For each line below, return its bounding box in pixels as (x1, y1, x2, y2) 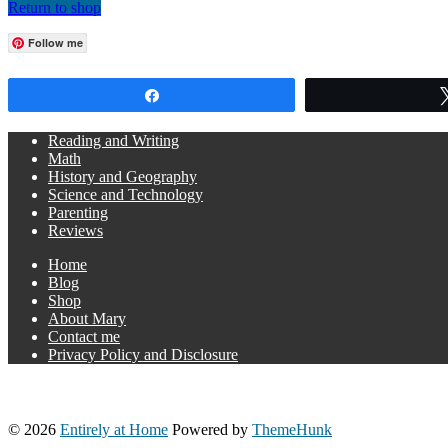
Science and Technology (48, 185, 203, 203)
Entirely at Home (60, 420, 168, 438)
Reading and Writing (48, 131, 179, 149)
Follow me (28, 34, 83, 50)
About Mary (48, 309, 126, 327)
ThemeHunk (252, 420, 332, 438)
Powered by (172, 420, 248, 438)
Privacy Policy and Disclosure (48, 345, 238, 363)
